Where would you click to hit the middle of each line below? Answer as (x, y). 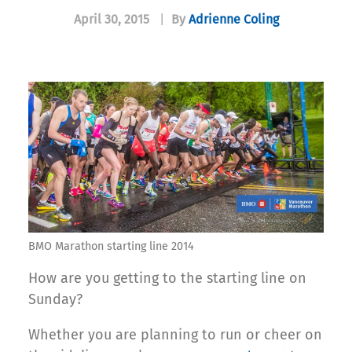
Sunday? (55, 300)
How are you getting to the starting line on (167, 279)
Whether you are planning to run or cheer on (175, 335)
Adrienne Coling (233, 20)
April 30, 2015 (111, 20)
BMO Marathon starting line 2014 (111, 247)
